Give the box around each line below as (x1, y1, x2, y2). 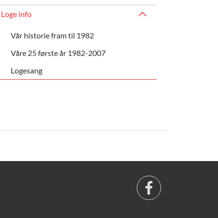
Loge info (1, 9, 32, 18)
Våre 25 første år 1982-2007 (10, 48, 106, 57)
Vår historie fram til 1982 (10, 30, 94, 40)
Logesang (10, 65, 42, 75)
